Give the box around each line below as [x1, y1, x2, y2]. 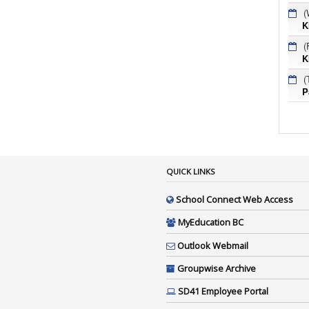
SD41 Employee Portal [177, 285, 268, 298]
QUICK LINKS [166, 166, 215, 177]
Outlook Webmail [177, 239, 248, 252]
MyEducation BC [177, 216, 243, 229]
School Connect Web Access [175, 192, 293, 206]
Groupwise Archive [177, 262, 256, 275]
